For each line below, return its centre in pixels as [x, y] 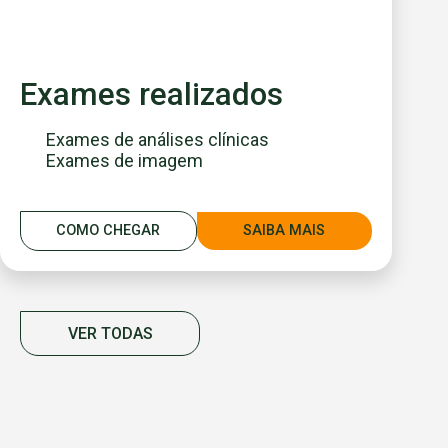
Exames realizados [151, 94]
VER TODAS [110, 334]
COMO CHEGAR [108, 231]
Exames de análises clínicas [157, 139]
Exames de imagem [124, 160]
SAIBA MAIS [284, 231]
